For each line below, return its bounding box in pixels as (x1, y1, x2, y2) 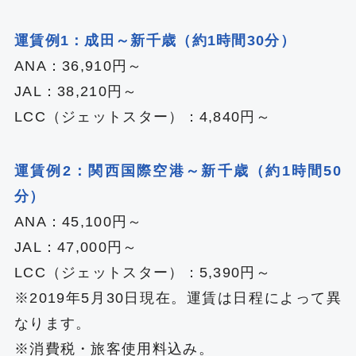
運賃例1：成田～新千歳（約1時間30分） (14, 32, 296, 48)
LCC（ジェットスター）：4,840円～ (14, 108, 271, 125)
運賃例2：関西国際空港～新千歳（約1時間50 (14, 162, 342, 179)
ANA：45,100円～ (14, 213, 143, 230)
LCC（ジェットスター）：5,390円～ (14, 264, 271, 281)
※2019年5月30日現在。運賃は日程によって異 (14, 289, 342, 306)
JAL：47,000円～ (14, 238, 138, 255)
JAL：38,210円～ (14, 83, 138, 99)
